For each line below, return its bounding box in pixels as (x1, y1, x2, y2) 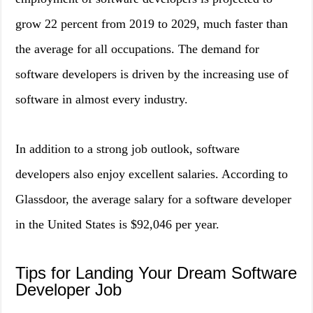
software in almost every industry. (15, 92, 189, 106)
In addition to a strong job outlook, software (15, 142, 240, 156)
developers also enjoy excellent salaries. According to (15, 167, 289, 181)
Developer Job (15, 280, 122, 299)
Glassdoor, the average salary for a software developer (15, 192, 292, 206)
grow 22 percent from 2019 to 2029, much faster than (15, 17, 289, 31)
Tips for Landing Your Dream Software (15, 263, 298, 282)
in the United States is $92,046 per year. (15, 217, 220, 231)
